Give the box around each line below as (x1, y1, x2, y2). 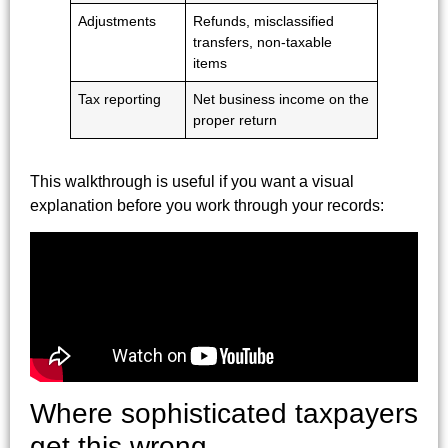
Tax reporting (78, 91, 162, 107)
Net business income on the (193, 91, 370, 107)
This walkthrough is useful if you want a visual (30, 173, 354, 190)
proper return (193, 112, 278, 128)
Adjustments (78, 13, 157, 29)
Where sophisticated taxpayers (30, 398, 418, 430)
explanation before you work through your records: (30, 197, 384, 214)
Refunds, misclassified (193, 13, 335, 29)
